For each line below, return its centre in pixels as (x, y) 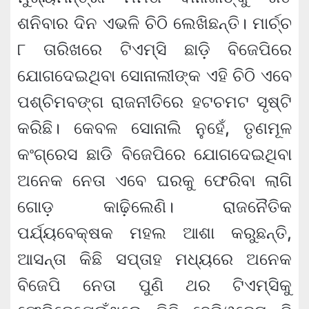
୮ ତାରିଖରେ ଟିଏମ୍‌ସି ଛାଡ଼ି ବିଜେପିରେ (154, 50)
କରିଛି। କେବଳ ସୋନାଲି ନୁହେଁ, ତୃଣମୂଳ (154, 128)
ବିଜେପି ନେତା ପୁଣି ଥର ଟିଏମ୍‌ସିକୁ (154, 286)
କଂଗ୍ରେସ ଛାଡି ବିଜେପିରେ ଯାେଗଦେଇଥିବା (154, 154)
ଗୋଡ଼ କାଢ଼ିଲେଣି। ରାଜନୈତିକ (154, 207)
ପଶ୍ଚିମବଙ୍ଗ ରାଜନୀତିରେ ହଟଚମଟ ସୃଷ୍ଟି (154, 102)
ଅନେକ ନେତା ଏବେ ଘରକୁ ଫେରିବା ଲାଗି (154, 181)
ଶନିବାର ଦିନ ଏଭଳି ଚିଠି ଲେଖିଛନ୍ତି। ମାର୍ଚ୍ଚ (154, 23)
